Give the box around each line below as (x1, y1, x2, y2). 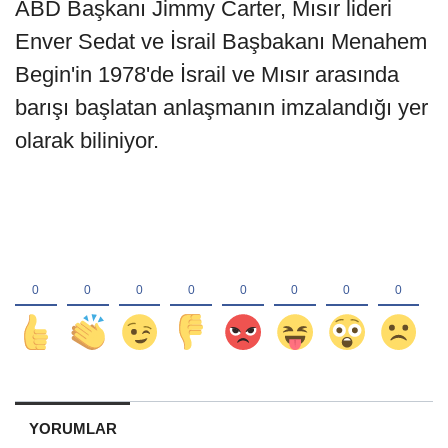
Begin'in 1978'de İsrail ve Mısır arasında (15, 61, 399, 87)
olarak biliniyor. (15, 127, 159, 153)
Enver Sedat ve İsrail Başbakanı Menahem (15, 28, 427, 54)
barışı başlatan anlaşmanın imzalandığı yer (15, 94, 428, 120)
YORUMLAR (28, 419, 117, 437)
